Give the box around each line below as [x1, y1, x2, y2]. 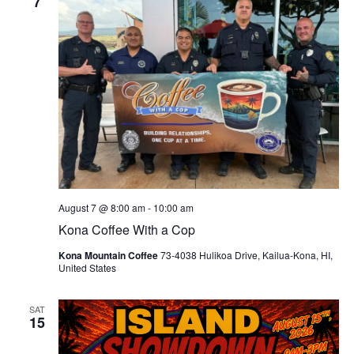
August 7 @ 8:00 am [58, 201, 145, 215]
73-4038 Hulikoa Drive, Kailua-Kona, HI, [160, 248, 333, 262]
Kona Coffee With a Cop [58, 220, 195, 239]
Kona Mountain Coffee [58, 248, 160, 263]
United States [58, 261, 116, 275]
